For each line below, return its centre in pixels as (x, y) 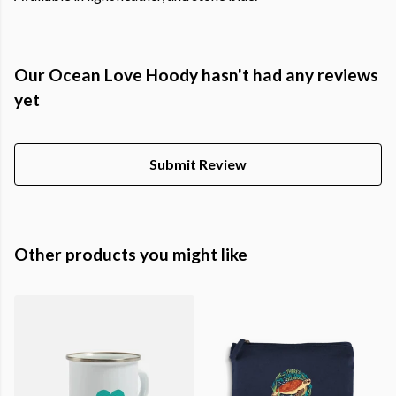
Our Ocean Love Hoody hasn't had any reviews (196, 75)
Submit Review (198, 164)
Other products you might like (131, 255)
